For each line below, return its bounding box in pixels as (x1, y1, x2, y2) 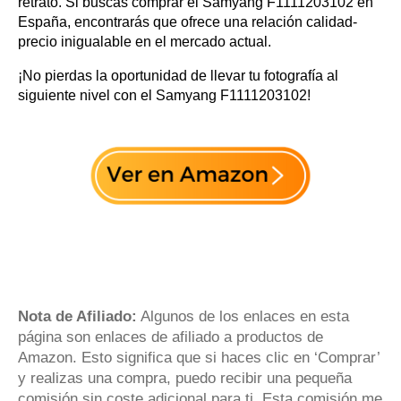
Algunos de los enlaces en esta (137, 307, 349, 325)
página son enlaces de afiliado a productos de (18, 328, 323, 346)
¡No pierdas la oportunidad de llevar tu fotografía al (18, 68, 338, 83)
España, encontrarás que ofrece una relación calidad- (18, 14, 357, 30)
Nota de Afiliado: (18, 307, 137, 325)
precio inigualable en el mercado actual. (18, 34, 271, 49)
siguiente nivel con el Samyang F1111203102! (18, 88, 311, 103)
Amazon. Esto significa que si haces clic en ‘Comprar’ (18, 348, 380, 366)
